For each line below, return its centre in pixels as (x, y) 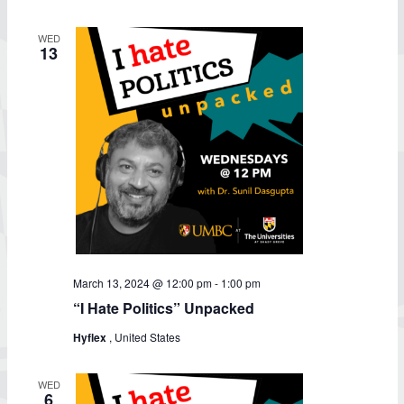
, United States (145, 337)
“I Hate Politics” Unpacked (164, 308)
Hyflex (91, 337)
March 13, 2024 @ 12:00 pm (142, 283)
